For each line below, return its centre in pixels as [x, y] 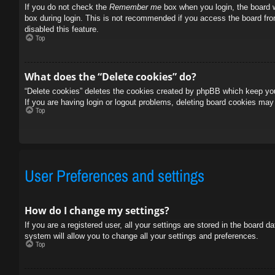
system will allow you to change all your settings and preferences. [141, 236]
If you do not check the [67, 7]
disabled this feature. [62, 29]
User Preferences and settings [114, 176]
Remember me [135, 7]
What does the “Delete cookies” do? [110, 76]
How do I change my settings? [97, 210]
